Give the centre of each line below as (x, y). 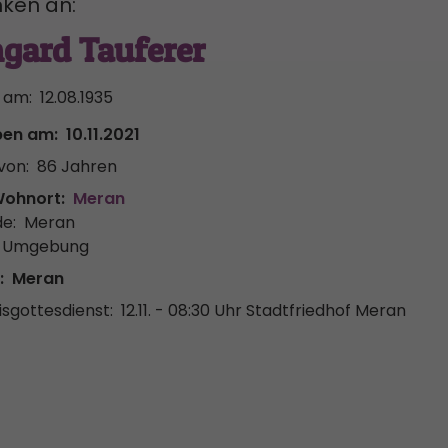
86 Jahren (77, 166)
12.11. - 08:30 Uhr (181, 310)
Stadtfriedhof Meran (326, 310)
